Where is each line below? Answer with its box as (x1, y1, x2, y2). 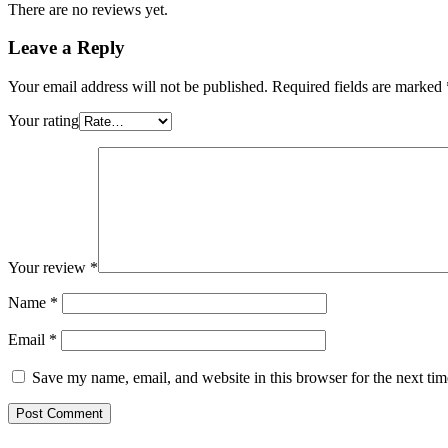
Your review (8, 258, 90, 276)
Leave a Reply (8, 37, 125, 59)
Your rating (8, 111, 79, 129)
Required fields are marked (272, 77, 446, 95)
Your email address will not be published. (8, 77, 268, 95)
